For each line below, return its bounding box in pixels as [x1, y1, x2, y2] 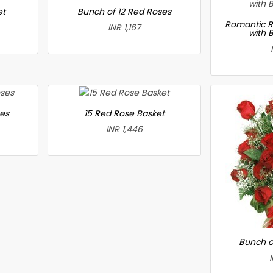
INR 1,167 [108, 21, 141, 34]
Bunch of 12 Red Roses [77, 5, 172, 18]
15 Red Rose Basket [84, 107, 165, 119]
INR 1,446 [106, 122, 143, 135]
